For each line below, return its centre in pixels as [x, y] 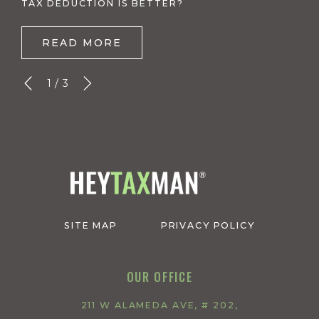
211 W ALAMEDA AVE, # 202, [159, 305]
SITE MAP [91, 225]
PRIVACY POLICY [208, 225]
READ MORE [82, 42]
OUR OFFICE [159, 277]
